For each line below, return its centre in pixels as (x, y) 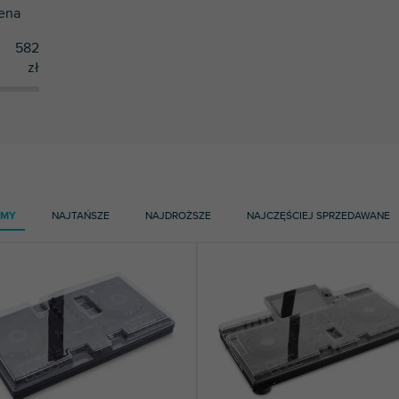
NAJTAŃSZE (81, 215)
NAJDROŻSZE (178, 215)
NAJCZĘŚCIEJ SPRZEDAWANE (318, 215)
